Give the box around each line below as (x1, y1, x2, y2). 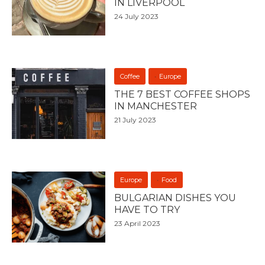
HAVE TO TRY (114, 203, 180, 215)
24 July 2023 (114, 11, 159, 21)
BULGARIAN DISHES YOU (114, 192, 237, 203)
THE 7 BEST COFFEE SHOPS (114, 88, 251, 100)
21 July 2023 (114, 115, 157, 124)
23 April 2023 (114, 218, 161, 228)
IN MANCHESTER (114, 100, 198, 112)
